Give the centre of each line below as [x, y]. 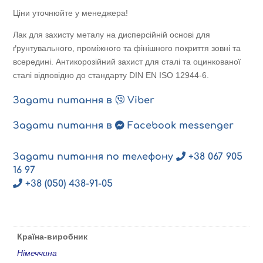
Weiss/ [27, 31]
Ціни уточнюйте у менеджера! [71, 13]
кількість [33, 58]
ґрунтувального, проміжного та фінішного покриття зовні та [127, 48]
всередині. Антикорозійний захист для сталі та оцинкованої [127, 62]
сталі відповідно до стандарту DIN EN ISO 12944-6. [111, 75]
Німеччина [37, 253]
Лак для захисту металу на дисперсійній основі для [112, 35]
